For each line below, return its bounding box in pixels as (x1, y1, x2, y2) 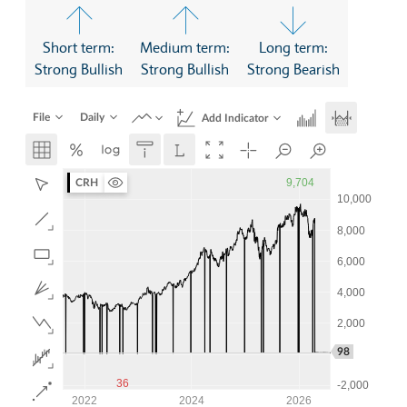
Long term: (258, 38, 328, 56)
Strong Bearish (246, 60, 340, 78)
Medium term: (139, 38, 230, 56)
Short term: (42, 38, 114, 56)
